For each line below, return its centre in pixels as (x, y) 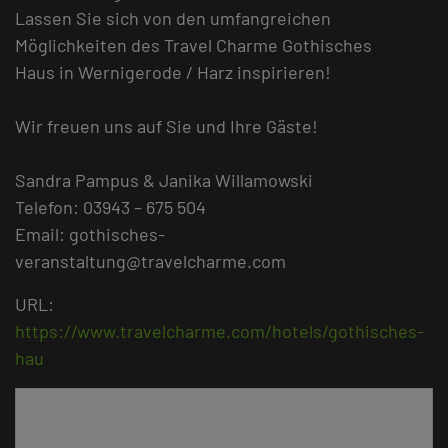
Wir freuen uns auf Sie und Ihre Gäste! (166, 126)
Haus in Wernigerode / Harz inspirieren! (173, 72)
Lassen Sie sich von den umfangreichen (173, 18)
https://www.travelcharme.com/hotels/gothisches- (219, 331)
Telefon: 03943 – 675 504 (110, 207)
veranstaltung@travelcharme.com (150, 261)
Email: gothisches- (90, 234)
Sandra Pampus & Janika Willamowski (164, 180)
